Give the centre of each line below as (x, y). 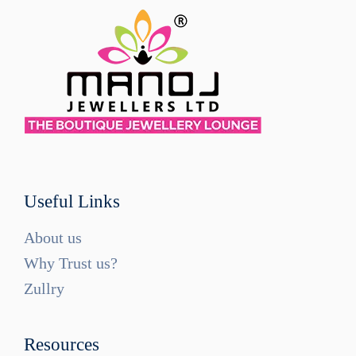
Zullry (44, 288)
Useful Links (72, 201)
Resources (62, 344)
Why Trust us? (71, 263)
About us (53, 238)
